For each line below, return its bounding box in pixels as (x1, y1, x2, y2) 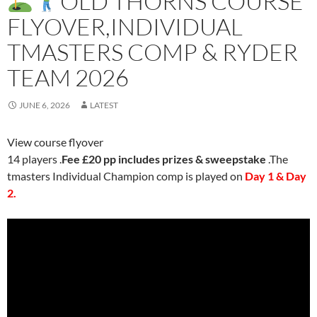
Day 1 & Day (245, 169, 306, 183)
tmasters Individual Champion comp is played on (7, 169, 245, 183)
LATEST (90, 100, 118, 110)
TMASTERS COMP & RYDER (7, 38, 298, 67)
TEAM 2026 (7, 63, 129, 92)
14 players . (7, 152, 62, 166)
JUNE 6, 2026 (19, 100, 70, 110)
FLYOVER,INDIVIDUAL (7, 12, 243, 41)
